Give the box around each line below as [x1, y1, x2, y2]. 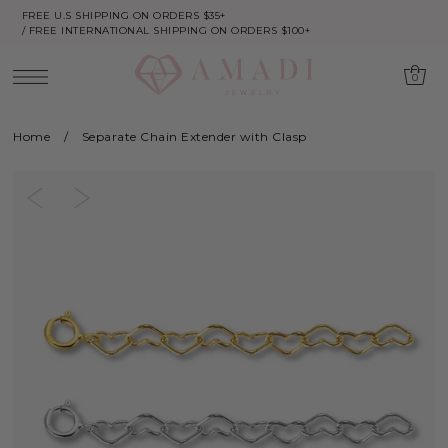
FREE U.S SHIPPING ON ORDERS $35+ [21, 9, 226, 23]
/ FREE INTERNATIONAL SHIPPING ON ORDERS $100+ [21, 24, 311, 38]
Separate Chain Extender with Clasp [81, 129, 307, 145]
